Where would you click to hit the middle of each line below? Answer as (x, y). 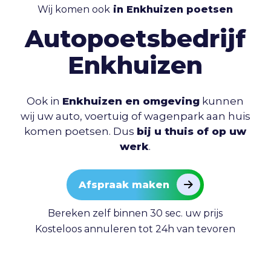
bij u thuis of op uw (192, 132)
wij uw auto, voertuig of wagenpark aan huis (135, 116)
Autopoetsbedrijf (135, 39)
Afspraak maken (124, 185)
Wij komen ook (74, 9)
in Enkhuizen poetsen (172, 9)
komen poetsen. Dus (81, 132)
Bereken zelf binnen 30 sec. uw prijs (135, 213)
